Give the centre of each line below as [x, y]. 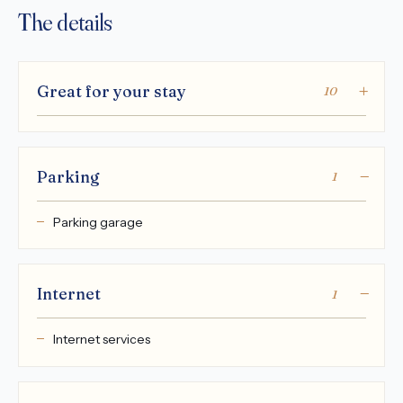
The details [66, 23]
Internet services [101, 340]
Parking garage [98, 222]
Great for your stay [112, 91]
